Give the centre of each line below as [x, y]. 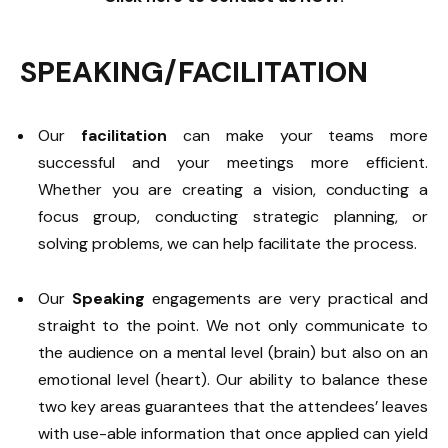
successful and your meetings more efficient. [233, 163]
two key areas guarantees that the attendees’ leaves [233, 407]
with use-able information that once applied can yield [233, 434]
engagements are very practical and [286, 299]
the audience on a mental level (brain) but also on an [233, 353]
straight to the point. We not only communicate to [233, 326]
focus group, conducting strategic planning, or [233, 217]
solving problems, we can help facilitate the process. [227, 244]
